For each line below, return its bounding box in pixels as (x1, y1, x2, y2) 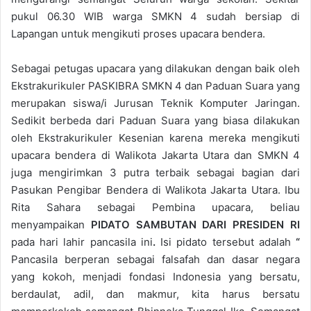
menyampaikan (11, 217, 91, 231)
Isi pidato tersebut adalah (160, 235, 296, 249)
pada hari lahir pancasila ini (11, 235, 153, 249)
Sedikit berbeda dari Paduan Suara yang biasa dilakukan (11, 113, 300, 127)
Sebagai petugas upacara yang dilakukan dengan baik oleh (11, 61, 300, 75)
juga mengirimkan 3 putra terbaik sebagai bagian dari (11, 165, 300, 179)
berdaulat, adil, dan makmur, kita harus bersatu (11, 287, 300, 301)
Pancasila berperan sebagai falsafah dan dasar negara (11, 252, 300, 266)
